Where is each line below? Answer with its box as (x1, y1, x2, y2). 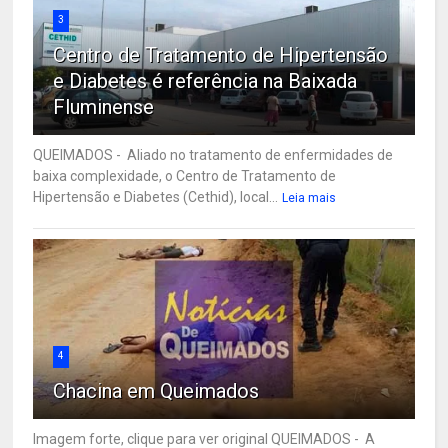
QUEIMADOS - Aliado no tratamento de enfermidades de (33, 146, 394, 163)
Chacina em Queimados (53, 378, 260, 403)
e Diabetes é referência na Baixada (53, 68, 358, 93)
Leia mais (282, 190, 337, 205)
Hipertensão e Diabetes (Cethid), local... (33, 188, 279, 205)
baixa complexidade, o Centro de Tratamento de (33, 167, 337, 184)
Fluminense (53, 94, 155, 119)
